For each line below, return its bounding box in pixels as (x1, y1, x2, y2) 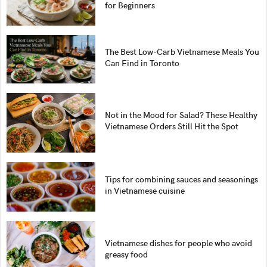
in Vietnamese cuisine (105, 184, 185, 196)
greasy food (105, 249, 148, 260)
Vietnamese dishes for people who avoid (105, 237, 253, 249)
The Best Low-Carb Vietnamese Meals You (105, 46, 260, 58)
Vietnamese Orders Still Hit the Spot (105, 120, 239, 132)
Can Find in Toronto (105, 57, 180, 69)
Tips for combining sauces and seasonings (105, 173, 259, 185)
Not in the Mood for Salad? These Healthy (105, 109, 258, 121)
